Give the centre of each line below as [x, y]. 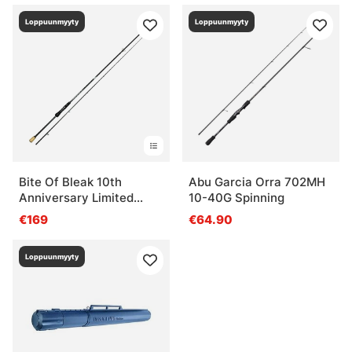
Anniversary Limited [76, 197]
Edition [38, 213]
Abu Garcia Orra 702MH [257, 181]
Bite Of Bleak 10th [70, 181]
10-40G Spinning [236, 197]
